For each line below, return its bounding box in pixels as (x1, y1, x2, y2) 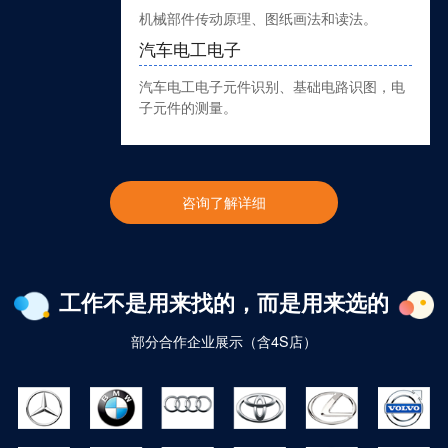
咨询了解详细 (182, 191, 266, 213)
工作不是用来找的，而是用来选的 (59, 287, 389, 319)
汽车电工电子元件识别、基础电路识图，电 (139, 75, 405, 97)
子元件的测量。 (139, 96, 237, 118)
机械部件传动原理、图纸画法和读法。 (139, 6, 377, 28)
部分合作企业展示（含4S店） (131, 329, 317, 351)
